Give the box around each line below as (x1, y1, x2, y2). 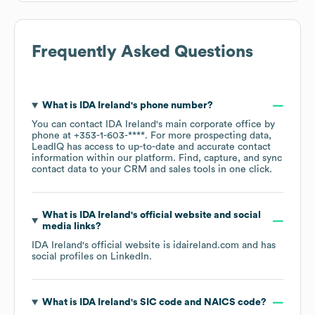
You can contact (32, 120, 105, 130)
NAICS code (203, 297, 261, 308)
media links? (41, 221, 101, 232)
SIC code (137, 297, 182, 308)
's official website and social (130, 210, 261, 221)
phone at (32, 131, 74, 141)
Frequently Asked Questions (32, 44, 253, 61)
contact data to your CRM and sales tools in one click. (32, 165, 272, 175)
